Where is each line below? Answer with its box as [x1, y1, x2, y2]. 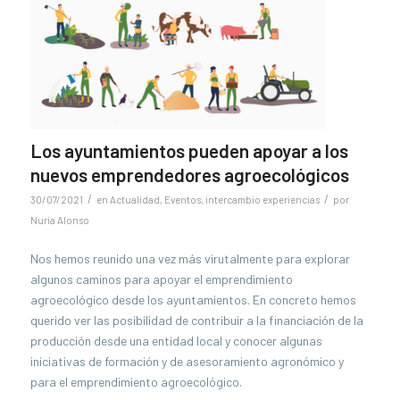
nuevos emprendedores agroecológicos [29, 163, 349, 187]
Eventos [163, 194, 201, 206]
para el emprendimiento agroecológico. [29, 374, 242, 390]
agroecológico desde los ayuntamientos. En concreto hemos [29, 292, 356, 308]
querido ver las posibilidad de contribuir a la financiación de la [29, 312, 363, 329]
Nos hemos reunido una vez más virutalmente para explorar [29, 251, 350, 267]
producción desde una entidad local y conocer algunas [29, 333, 322, 349]
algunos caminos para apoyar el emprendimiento [29, 271, 293, 287]
